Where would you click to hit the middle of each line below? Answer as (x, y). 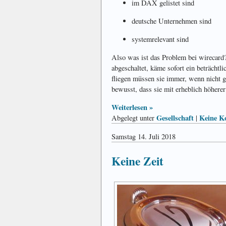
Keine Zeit (137, 161)
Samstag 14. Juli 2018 (144, 137)
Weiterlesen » (132, 107)
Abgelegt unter (134, 118)
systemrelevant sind (160, 39)
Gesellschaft (175, 118)
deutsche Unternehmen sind (172, 21)
